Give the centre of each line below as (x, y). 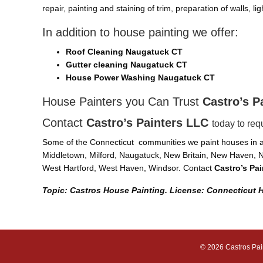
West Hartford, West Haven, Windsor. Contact (128, 168)
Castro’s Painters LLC (149, 122)
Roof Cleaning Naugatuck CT (124, 51)
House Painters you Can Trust (122, 101)
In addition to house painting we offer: (140, 32)
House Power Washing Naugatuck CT (140, 77)
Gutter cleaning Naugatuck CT (127, 64)
